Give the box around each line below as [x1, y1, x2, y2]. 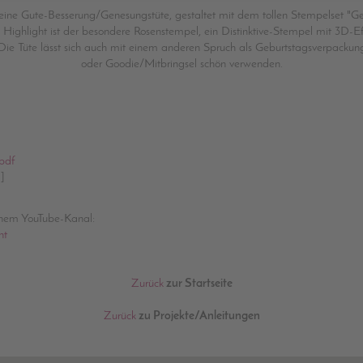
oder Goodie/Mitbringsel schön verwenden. [80, 58, 283, 70]
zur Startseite [163, 277, 233, 290]
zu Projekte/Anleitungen [135, 310, 260, 322]
